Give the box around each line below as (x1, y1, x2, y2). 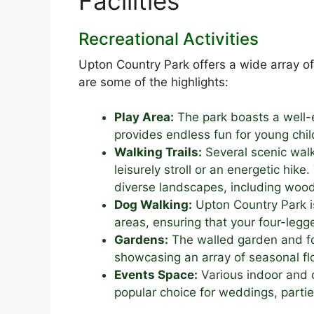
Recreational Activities (78, 28, 259, 49)
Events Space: (114, 268, 198, 282)
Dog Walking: (114, 198, 192, 212)
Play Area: (114, 110, 174, 125)
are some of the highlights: (78, 74, 228, 89)
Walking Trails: (114, 145, 202, 160)
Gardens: (114, 233, 168, 247)
